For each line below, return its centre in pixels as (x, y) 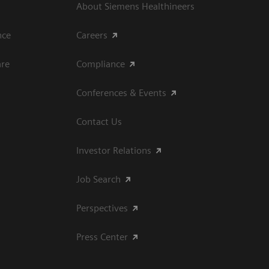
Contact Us (99, 121)
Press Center (102, 237)
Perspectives (102, 208)
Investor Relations (114, 150)
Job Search (98, 179)
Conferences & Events (121, 92)
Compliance (101, 64)
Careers (92, 35)
